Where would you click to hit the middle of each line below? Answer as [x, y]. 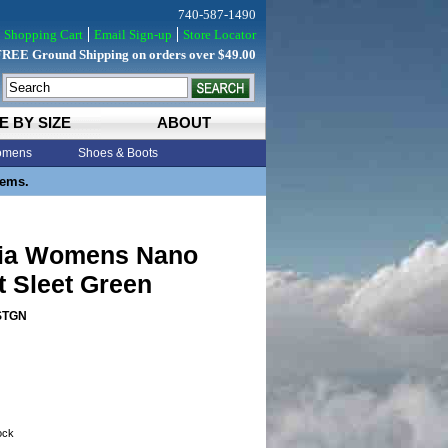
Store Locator [219, 34]
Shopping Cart [43, 34]
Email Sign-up [133, 34]
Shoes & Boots [118, 153]
